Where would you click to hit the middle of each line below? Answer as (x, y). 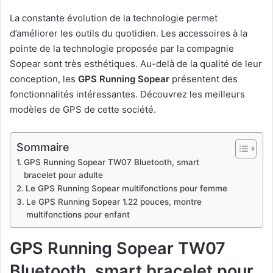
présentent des (204, 79)
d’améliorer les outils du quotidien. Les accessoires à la (129, 33)
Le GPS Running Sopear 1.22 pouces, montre (114, 201)
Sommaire (43, 147)
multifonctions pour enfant (78, 214)
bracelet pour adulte (63, 175)
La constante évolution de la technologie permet (114, 18)
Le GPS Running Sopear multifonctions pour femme (126, 188)
